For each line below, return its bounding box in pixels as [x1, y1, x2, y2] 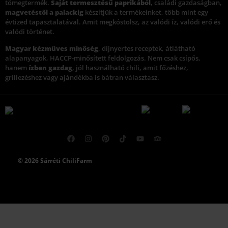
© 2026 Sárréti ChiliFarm [18, 156, 92, 165]
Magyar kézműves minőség [5, 44, 98, 53]
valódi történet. [5, 26, 54, 36]
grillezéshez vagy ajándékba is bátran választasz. [5, 73, 159, 82]
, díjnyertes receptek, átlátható [98, 44, 195, 53]
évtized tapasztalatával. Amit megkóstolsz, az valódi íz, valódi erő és [5, 17, 220, 26]
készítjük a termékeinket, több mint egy [83, 7, 208, 17]
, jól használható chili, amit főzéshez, [72, 63, 188, 73]
